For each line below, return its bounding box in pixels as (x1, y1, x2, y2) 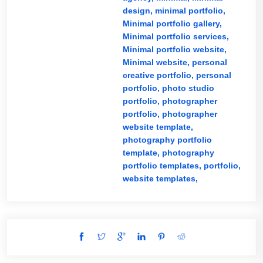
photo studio (161, 83, 214, 93)
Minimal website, (122, 58, 192, 67)
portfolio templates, (122, 161, 204, 170)
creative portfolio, (122, 70, 196, 80)
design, (122, 6, 155, 15)
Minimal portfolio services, (122, 32, 229, 41)
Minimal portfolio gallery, (122, 19, 222, 28)
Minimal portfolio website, (122, 45, 227, 54)
